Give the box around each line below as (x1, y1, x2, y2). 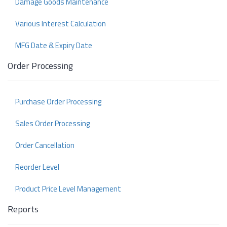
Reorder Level (15, 161, 59, 173)
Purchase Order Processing (15, 96, 101, 108)
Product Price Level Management (15, 183, 121, 195)
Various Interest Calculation (15, 18, 106, 30)
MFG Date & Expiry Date (15, 40, 92, 52)
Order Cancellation (15, 139, 74, 152)
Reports (8, 202, 39, 216)
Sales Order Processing (15, 118, 90, 130)
